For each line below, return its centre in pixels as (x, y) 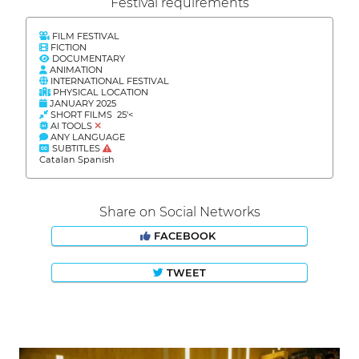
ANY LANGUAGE (87, 137)
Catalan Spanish (77, 160)
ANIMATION (75, 70)
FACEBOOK (185, 236)
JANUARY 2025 (82, 104)
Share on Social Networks (179, 212)
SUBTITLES (76, 149)
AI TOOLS (71, 126)
